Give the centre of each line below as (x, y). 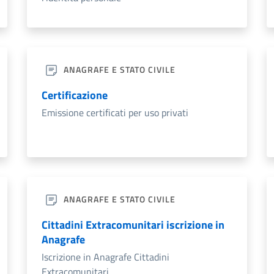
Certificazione (75, 95)
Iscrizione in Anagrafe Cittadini (106, 257)
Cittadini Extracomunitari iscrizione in (133, 225)
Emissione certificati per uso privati (115, 113)
